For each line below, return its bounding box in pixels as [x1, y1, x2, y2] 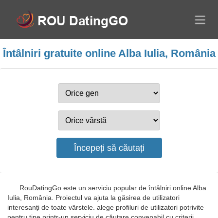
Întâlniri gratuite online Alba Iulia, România [2, 47, 216, 59]
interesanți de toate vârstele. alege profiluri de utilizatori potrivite [7, 203, 204, 211]
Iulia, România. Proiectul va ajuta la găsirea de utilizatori [7, 194, 180, 201]
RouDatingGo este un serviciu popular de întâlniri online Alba [19, 184, 206, 192]
